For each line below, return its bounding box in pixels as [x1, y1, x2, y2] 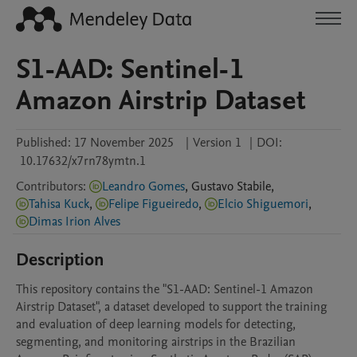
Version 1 [193, 134, 241, 151]
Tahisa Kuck [29, 195, 89, 213]
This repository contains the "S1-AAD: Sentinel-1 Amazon [16, 280, 313, 298]
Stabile [237, 178, 271, 195]
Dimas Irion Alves [29, 213, 120, 230]
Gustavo [191, 178, 233, 195]
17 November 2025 [74, 134, 174, 151]
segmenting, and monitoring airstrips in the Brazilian [16, 333, 296, 351]
